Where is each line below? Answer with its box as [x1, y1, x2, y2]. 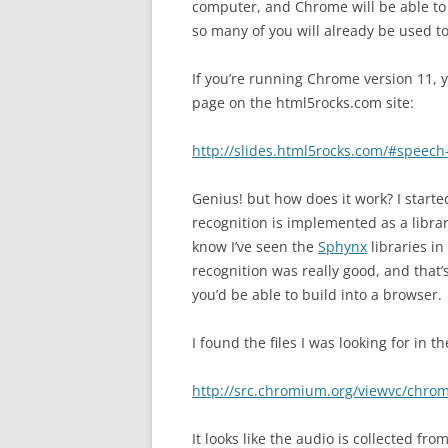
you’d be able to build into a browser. [192, 285, 442, 304]
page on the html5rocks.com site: [192, 93, 414, 112]
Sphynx [318, 237, 367, 256]
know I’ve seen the [192, 237, 318, 256]
